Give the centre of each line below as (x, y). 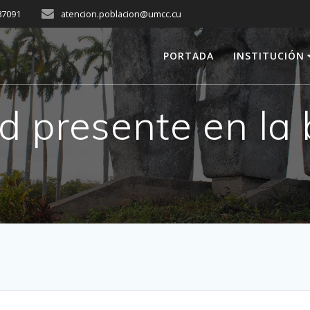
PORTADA (189, 56)
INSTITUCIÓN (268, 56)
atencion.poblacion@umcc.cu (121, 14)
